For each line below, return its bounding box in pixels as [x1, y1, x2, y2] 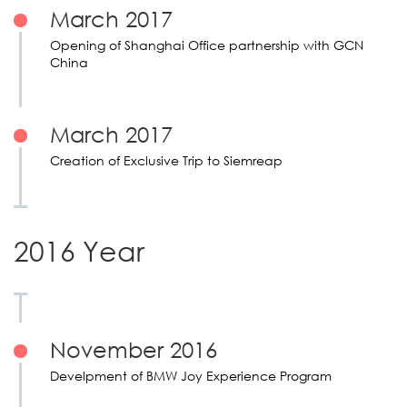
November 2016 [50, 335, 217, 363]
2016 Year [14, 233, 144, 268]
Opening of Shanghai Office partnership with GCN [50, 36, 363, 55]
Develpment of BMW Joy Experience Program [50, 367, 332, 385]
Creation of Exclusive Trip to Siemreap [50, 152, 283, 170]
